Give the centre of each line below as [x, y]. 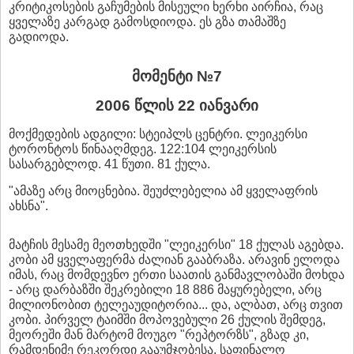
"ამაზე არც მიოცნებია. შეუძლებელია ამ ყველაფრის [163, 190]
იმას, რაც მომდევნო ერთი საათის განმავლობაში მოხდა [177, 274]
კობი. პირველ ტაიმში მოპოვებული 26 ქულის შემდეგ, [167, 319]
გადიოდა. [39, 36]
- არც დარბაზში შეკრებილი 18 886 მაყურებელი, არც [165, 289]
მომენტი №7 [177, 76]
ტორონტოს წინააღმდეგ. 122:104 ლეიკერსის [143, 149]
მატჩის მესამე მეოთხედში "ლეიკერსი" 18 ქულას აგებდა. [176, 244]
